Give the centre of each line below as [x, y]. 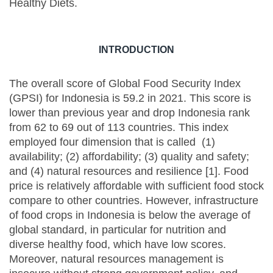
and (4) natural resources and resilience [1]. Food [129, 172]
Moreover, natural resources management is [116, 259]
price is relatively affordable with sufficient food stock [136, 186]
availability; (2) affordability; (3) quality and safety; [129, 157]
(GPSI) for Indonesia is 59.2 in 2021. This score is [130, 98]
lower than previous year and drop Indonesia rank [129, 113]
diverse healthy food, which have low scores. [119, 245]
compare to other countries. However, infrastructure [134, 201]
